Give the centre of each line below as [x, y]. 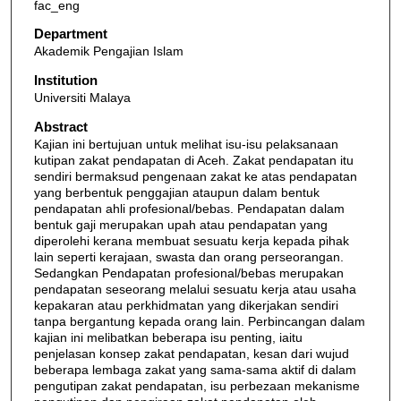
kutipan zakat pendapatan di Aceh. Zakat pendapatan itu [193, 160]
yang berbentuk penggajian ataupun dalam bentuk [176, 192]
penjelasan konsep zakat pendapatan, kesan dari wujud [191, 353]
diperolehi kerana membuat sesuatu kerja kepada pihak [191, 240]
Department [70, 34]
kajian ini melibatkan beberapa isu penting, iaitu [168, 337]
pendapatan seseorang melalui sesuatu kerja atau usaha [195, 289]
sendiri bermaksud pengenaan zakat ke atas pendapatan [195, 176]
